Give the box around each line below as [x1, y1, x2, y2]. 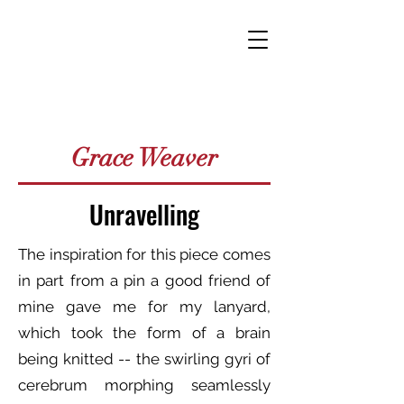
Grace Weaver [71, 142, 217, 173]
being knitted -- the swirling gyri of [18, 350, 271, 368]
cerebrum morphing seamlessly [18, 376, 271, 394]
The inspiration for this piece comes [18, 245, 271, 263]
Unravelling [89, 196, 199, 233]
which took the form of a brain [18, 324, 271, 342]
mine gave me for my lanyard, [18, 298, 271, 316]
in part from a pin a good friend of [18, 271, 271, 289]
